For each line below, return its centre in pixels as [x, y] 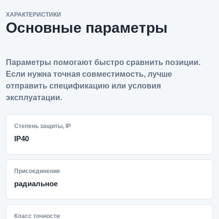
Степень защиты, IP [43, 126]
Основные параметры [87, 28]
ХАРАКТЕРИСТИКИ [33, 15]
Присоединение [37, 171]
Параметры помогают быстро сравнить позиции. [103, 62]
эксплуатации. [34, 98]
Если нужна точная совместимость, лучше [89, 74]
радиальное [36, 184]
